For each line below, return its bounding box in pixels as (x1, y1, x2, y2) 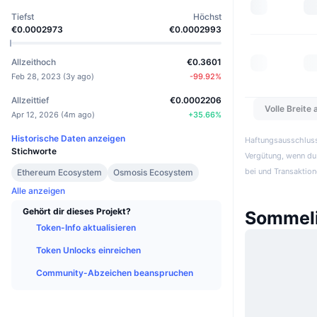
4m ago (64, 109, 92, 120)
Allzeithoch (11, 56, 56, 67)
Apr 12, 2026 (11, 109, 59, 120)
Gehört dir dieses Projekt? (23, 205, 131, 217)
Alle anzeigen (11, 185, 65, 196)
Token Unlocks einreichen (36, 244, 141, 255)
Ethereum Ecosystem (17, 166, 102, 178)
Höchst (193, 11, 221, 22)
